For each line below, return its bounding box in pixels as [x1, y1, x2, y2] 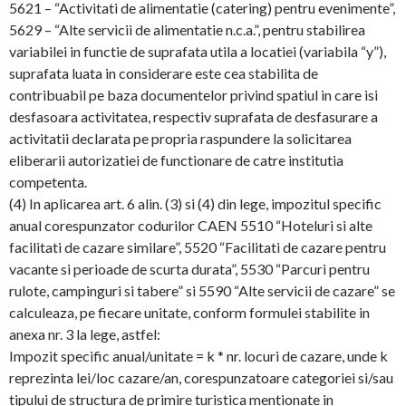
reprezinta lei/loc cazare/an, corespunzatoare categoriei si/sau [9, 369, 393, 386]
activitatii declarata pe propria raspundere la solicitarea [9, 130, 352, 147]
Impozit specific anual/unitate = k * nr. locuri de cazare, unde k [9, 347, 388, 364]
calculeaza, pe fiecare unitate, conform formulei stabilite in [9, 304, 370, 321]
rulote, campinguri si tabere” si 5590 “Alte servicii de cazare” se [9, 282, 395, 299]
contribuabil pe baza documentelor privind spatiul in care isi [9, 86, 378, 103]
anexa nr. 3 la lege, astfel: [9, 325, 160, 343]
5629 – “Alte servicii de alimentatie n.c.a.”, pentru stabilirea [9, 21, 365, 38]
